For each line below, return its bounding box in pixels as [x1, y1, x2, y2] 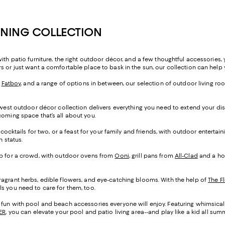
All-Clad [174, 152, 198, 159]
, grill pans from [129, 152, 175, 159]
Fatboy [1, 79, 21, 87]
